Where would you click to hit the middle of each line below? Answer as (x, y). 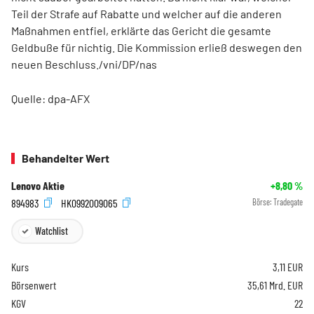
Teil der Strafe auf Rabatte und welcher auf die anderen (146, 14)
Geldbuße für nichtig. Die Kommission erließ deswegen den (157, 47)
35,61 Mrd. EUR (275, 285)
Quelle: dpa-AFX (50, 98)
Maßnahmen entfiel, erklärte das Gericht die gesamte (141, 30)
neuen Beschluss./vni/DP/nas (84, 64)
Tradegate (288, 202)
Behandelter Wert (66, 158)
